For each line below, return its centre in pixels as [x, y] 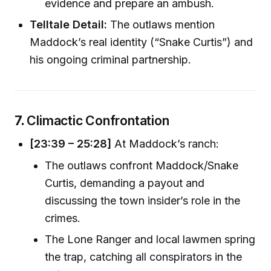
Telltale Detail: [69, 25]
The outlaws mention [161, 25]
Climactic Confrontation [98, 121]
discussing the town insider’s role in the [143, 201]
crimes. [63, 218]
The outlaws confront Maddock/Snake [142, 166]
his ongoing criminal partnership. [111, 60]
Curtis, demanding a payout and [125, 183]
